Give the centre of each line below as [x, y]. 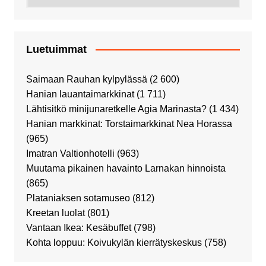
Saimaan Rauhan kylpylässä [86, 79]
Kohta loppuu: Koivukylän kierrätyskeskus [114, 242]
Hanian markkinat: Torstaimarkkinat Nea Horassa [129, 123]
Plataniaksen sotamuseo [78, 198]
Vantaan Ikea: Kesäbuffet [78, 227]
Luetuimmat [56, 49]
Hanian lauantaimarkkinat [80, 94]
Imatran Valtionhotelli [70, 153]
